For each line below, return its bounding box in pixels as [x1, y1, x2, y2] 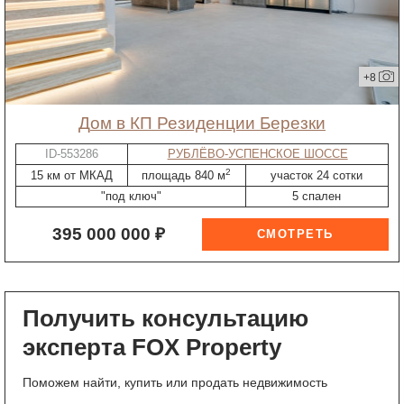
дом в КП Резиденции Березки [90, 114, 326, 133]
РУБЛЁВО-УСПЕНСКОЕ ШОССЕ [167, 147, 348, 161]
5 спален [292, 189, 342, 204]
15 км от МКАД [30, 168, 113, 182]
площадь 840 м [142, 168, 226, 182]
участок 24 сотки [271, 168, 363, 182]
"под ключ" [100, 189, 161, 204]
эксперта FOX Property [22, 334, 281, 362]
